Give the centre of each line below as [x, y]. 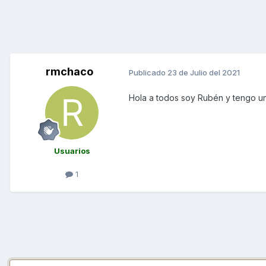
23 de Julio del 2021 [204, 72]
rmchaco [69, 72]
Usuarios [72, 151]
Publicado [148, 72]
